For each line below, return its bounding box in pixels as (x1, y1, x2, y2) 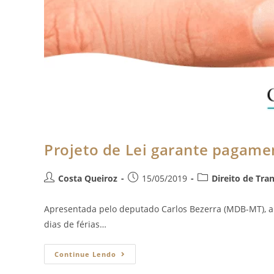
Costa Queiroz (58, 172, 117, 184)
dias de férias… (44, 218, 106, 230)
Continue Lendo (54, 249, 116, 259)
